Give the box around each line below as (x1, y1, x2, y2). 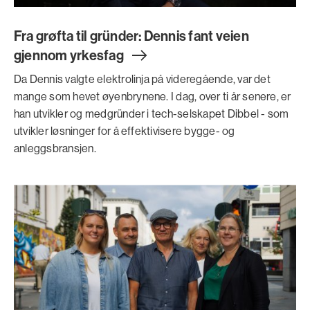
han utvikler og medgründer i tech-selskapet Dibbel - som (14, 107, 289, 121)
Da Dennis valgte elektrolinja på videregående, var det (14, 72, 271, 86)
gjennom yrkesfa (14, 46, 116, 64)
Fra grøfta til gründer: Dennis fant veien (14, 27, 249, 45)
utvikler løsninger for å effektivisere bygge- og (14, 124, 235, 138)
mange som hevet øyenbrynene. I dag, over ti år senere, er (14, 89, 291, 104)
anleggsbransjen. (14, 141, 96, 156)
